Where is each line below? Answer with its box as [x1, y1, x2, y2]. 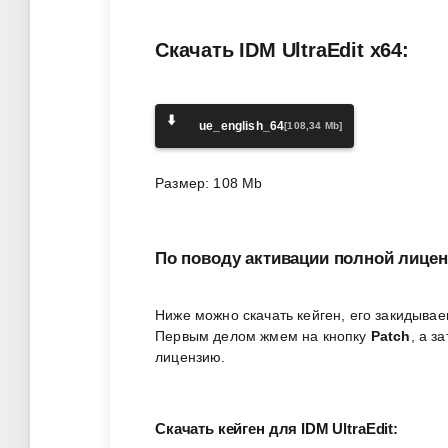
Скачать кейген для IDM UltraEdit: [155, 420, 398, 438]
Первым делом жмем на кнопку [155, 327, 371, 344]
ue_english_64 [199, 118, 285, 133]
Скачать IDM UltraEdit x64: [155, 38, 409, 61]
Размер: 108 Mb [155, 174, 263, 191]
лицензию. [155, 348, 226, 365]
